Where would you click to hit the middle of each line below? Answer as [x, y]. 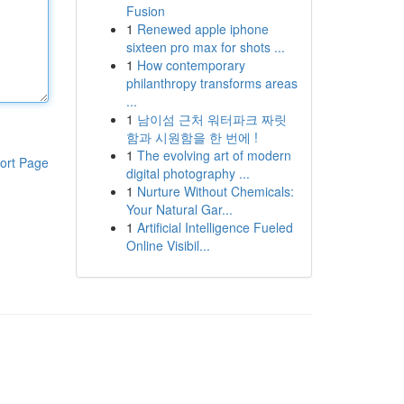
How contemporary [191, 65]
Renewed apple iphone [202, 29]
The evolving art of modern [214, 155]
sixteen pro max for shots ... [205, 47]
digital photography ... [188, 173]
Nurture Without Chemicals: [215, 191]
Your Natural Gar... [179, 209]
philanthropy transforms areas [211, 83]
